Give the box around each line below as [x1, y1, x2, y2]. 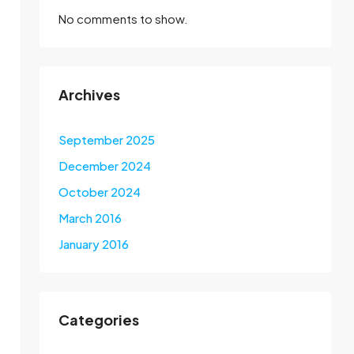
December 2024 [58, 158, 151, 173]
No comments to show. [58, 11, 188, 26]
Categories [58, 311, 139, 329]
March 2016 [58, 210, 122, 225]
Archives [58, 85, 120, 104]
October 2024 [58, 184, 141, 199]
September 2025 [58, 132, 155, 147]
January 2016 [58, 236, 129, 251]
